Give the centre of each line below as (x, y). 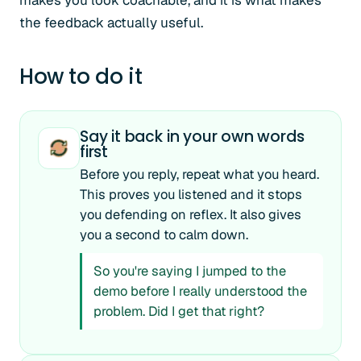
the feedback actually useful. (111, 23)
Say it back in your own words (192, 137)
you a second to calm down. (164, 234)
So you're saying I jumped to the (190, 271)
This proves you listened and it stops (191, 194)
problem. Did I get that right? (179, 311)
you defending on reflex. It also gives (191, 214)
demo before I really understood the (200, 291)
